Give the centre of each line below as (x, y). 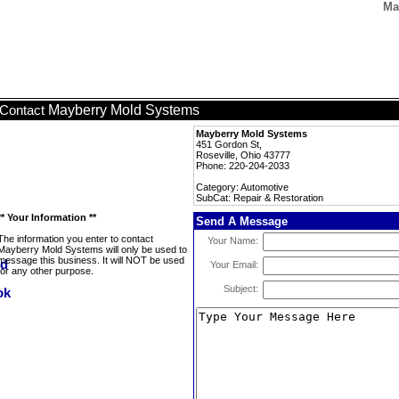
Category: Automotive (242, 187)
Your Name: (233, 240)
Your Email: (234, 265)
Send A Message (242, 221)
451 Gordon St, (229, 144)
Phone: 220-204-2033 (243, 166)
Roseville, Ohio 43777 (243, 155)
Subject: (241, 289)
